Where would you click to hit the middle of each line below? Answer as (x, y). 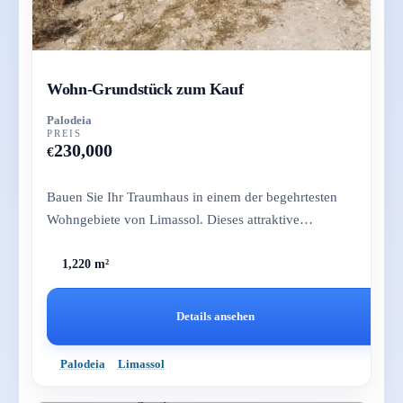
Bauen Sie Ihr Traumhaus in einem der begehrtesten (193, 196)
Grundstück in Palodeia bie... (129, 241)
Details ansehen (216, 317)
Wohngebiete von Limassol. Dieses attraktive (174, 219)
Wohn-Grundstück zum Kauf (145, 89)
